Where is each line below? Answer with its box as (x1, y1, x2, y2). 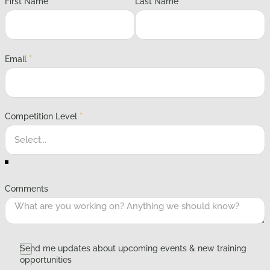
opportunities (19, 254, 72, 265)
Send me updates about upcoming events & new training (19, 243, 246, 253)
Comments (5, 183, 48, 193)
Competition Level (5, 111, 77, 122)
